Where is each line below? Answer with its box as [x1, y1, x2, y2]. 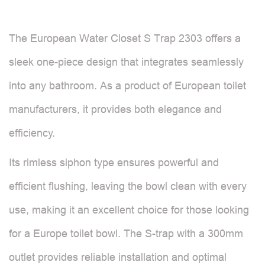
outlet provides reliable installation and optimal [9, 251, 227, 263]
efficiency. [9, 127, 55, 139]
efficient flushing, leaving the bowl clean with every [9, 180, 247, 192]
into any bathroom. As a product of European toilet [9, 79, 246, 92]
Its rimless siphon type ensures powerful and [9, 156, 219, 169]
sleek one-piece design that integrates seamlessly [9, 56, 244, 68]
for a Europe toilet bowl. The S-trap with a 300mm [9, 227, 243, 240]
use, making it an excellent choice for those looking [9, 203, 249, 216]
